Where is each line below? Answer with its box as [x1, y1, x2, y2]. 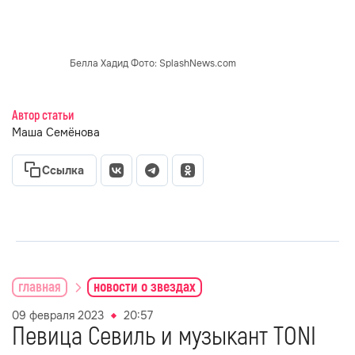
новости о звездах [94, 277, 196, 296]
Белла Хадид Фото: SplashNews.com [70, 57, 236, 70]
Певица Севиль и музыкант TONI [12, 321, 316, 353]
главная [18, 277, 61, 296]
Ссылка [42, 163, 84, 177]
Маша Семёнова [12, 125, 100, 139]
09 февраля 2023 [12, 308, 104, 323]
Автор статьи [12, 108, 74, 124]
